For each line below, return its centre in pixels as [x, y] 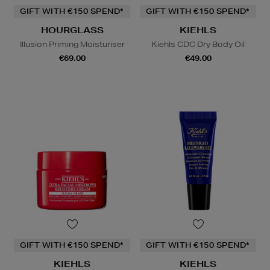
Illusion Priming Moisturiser [72, 44]
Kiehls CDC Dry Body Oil [198, 44]
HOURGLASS [72, 30]
